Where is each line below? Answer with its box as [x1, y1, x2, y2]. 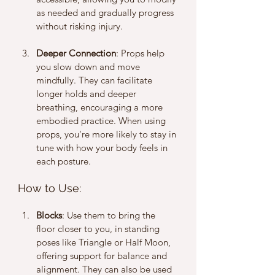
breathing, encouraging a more [36, 101, 165, 113]
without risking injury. [36, 20, 123, 32]
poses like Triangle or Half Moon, [36, 236, 173, 248]
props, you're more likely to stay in [36, 128, 179, 140]
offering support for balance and [36, 249, 169, 261]
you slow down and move [36, 60, 142, 72]
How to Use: [18, 181, 84, 195]
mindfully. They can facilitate [36, 74, 155, 86]
